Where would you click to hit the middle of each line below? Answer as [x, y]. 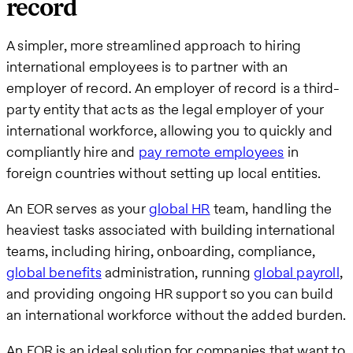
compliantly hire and [72, 152]
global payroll [297, 273]
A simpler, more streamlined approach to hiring [154, 46]
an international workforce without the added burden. [176, 315]
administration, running [178, 273]
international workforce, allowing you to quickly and [170, 131]
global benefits [54, 273]
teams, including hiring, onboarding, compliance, [161, 251]
